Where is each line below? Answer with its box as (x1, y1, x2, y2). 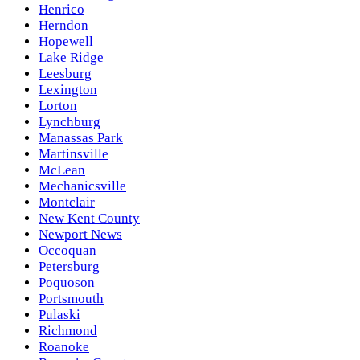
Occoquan (39, 243, 96, 259)
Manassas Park (39, 130, 123, 146)
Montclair (39, 194, 95, 211)
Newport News (39, 227, 122, 243)
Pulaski (39, 307, 80, 323)
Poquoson (39, 275, 95, 291)
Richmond (39, 323, 97, 339)
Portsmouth (39, 291, 104, 307)
